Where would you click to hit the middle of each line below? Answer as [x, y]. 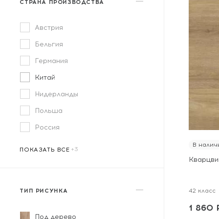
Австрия [49, 28]
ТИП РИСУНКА [44, 191]
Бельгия [49, 44]
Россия [47, 127]
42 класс [202, 191]
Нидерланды [57, 94]
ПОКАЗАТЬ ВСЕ [45, 150]
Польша [49, 111]
